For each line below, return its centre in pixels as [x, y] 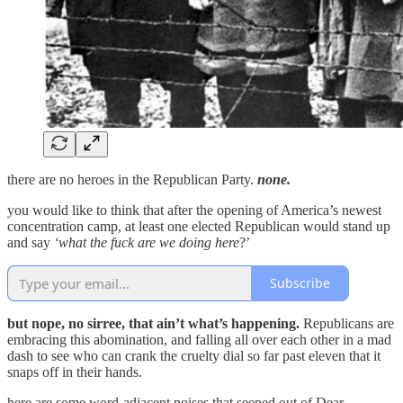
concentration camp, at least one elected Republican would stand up [199, 226]
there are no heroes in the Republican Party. [132, 179]
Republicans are [349, 323]
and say [31, 242]
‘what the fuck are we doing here [147, 242]
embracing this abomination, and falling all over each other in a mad [199, 339]
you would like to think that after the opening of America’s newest [194, 210]
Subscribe [300, 283]
